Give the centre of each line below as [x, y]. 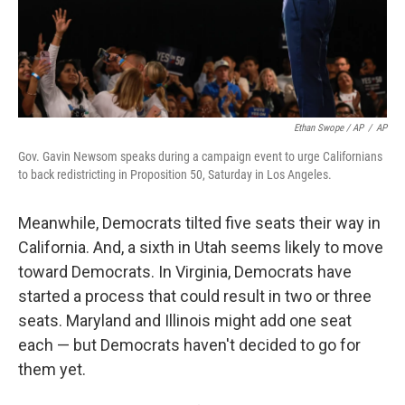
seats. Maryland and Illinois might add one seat [185, 320]
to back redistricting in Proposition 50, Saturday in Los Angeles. [175, 174]
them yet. [52, 369]
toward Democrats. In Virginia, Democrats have [185, 272]
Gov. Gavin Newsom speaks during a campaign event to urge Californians [200, 156]
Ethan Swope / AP [329, 128]
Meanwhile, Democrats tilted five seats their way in [199, 223]
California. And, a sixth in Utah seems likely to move [201, 247]
